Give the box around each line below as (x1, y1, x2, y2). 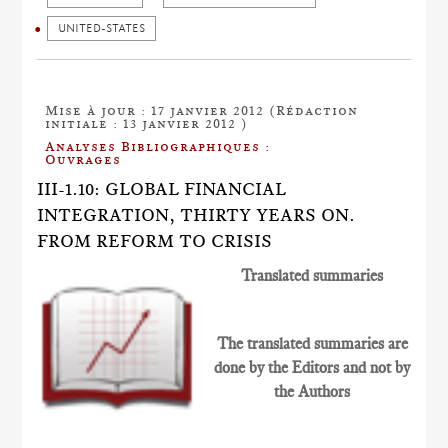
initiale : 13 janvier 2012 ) (45, 115, 249, 131)
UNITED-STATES (58, 22, 146, 35)
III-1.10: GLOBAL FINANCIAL (37, 179, 287, 199)
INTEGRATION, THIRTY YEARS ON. (37, 205, 356, 225)
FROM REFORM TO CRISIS (37, 231, 273, 251)
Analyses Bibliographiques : (45, 138, 271, 154)
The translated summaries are (216, 334, 408, 353)
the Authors (274, 382, 350, 401)
